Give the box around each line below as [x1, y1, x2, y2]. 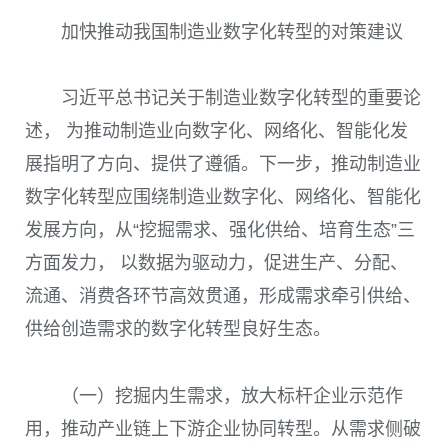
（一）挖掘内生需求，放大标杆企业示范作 [61, 385, 403, 406]
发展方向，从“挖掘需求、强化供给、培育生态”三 [25, 220, 415, 241]
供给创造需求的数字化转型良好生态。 [25, 319, 331, 340]
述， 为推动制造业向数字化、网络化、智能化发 [25, 121, 408, 142]
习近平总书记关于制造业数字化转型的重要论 [61, 88, 421, 109]
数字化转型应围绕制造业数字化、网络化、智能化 [25, 187, 421, 208]
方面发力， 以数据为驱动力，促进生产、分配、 [25, 253, 408, 274]
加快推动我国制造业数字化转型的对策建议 [61, 22, 403, 43]
